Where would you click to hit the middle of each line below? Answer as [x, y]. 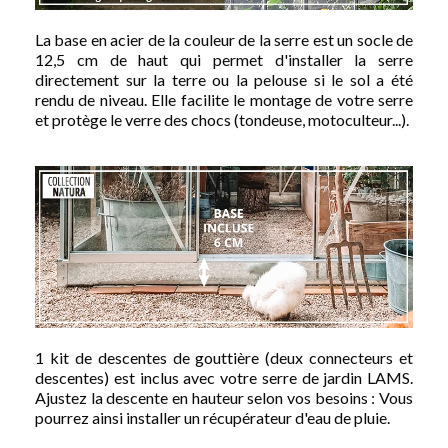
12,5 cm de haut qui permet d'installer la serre [224, 59]
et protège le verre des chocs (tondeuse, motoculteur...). [222, 119]
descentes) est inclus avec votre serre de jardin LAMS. [224, 377]
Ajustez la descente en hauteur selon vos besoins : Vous [224, 397]
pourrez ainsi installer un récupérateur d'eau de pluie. [212, 417]
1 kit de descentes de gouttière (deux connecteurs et [224, 357]
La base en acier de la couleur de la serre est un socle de [224, 39]
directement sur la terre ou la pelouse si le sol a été [224, 79]
